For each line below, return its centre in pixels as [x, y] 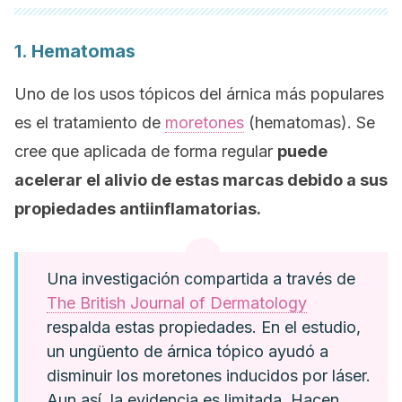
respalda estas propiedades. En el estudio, [204, 327]
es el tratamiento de [90, 122]
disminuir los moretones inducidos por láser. [209, 376]
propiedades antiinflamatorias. [140, 209]
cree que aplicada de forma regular [146, 151]
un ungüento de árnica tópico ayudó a [188, 351]
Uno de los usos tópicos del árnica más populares [199, 94]
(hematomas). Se [310, 122]
